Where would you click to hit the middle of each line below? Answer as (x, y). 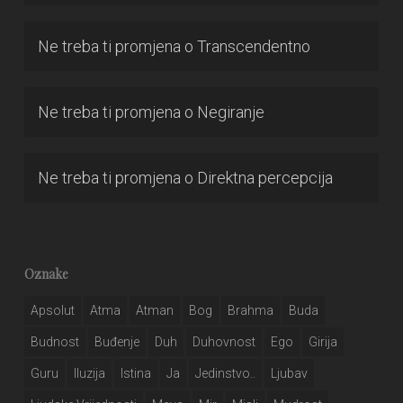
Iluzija (89, 373)
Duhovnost (224, 342)
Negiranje (230, 112)
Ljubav (289, 373)
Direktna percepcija (264, 178)
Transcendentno (253, 46)
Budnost (54, 342)
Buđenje (116, 342)
